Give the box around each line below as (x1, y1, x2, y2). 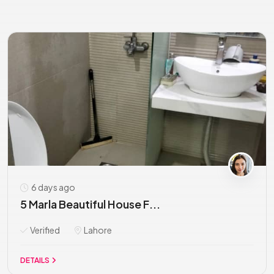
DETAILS (20, 256, 51, 265)
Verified (29, 224, 60, 235)
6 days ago (30, 182, 75, 193)
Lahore (83, 224, 112, 235)
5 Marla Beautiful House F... (20, 197, 160, 211)
